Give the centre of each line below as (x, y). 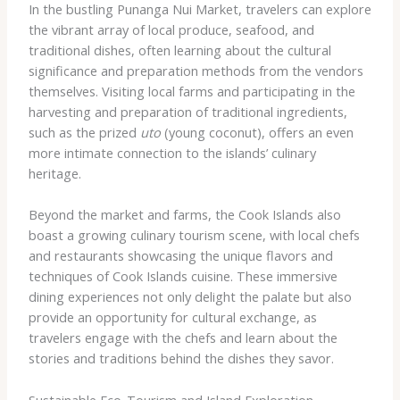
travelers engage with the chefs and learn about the (183, 338)
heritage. (54, 173)
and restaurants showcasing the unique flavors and (180, 256)
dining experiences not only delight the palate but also (190, 297)
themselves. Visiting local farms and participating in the (192, 91)
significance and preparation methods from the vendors (196, 70)
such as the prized (84, 132)
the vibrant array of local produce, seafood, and (171, 29)
